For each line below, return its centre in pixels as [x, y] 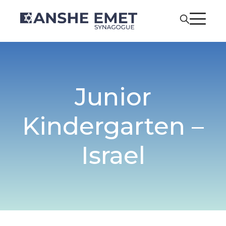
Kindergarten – [113, 126]
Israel [113, 156]
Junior [113, 97]
